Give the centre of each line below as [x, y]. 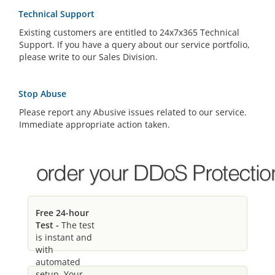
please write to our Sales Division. [88, 57]
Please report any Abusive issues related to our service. [133, 112]
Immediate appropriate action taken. [95, 124]
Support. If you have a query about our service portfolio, [134, 45]
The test [77, 225]
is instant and [64, 237]
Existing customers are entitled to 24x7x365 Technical [129, 32]
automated [58, 262]
